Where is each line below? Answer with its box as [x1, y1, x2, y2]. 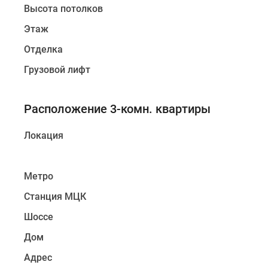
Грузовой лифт [24, 64, 90, 75]
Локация [24, 130, 63, 141]
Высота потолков [24, 3, 103, 14]
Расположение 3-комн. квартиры [24, 102, 211, 116]
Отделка [24, 44, 63, 55]
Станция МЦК [24, 191, 86, 202]
